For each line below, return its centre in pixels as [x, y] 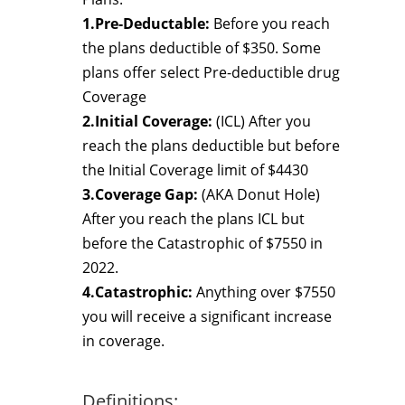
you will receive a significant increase [207, 316]
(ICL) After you [262, 121]
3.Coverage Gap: [140, 194]
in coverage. [123, 341]
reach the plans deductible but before [211, 146]
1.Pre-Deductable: [146, 24]
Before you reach [270, 24]
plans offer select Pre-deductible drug [211, 72]
